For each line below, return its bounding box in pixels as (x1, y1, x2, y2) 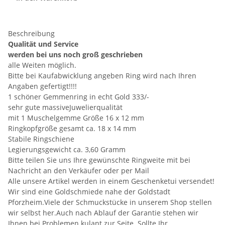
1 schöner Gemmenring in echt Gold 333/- (8, 92, 149, 102)
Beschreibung (8, 29, 55, 39)
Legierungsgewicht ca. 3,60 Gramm (8, 145, 126, 155)
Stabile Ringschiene (8, 134, 74, 144)
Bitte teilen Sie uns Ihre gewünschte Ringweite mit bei (8, 155, 190, 165)
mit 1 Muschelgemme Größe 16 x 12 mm (8, 113, 144, 123)
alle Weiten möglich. (8, 60, 76, 70)
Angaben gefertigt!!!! (8, 81, 77, 91)
